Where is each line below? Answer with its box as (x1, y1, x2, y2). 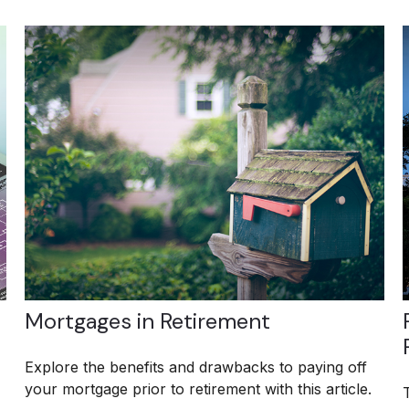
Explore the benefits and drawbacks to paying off (25, 358, 368, 377)
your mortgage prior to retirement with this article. (25, 380, 372, 399)
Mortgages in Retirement (25, 307, 271, 336)
